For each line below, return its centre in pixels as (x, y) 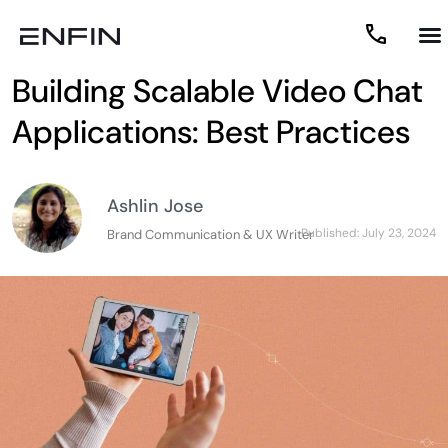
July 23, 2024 (399, 233)
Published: (331, 233)
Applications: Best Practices (211, 132)
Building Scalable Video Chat (217, 91)
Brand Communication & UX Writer (210, 234)
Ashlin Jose (155, 205)
